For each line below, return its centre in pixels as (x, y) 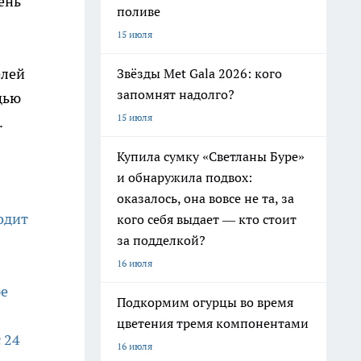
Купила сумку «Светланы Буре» (211, 156)
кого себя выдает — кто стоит (207, 219)
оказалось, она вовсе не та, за (205, 198)
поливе (139, 11)
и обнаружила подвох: (185, 177)
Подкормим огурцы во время (205, 302)
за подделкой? (161, 240)
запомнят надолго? (176, 94)
